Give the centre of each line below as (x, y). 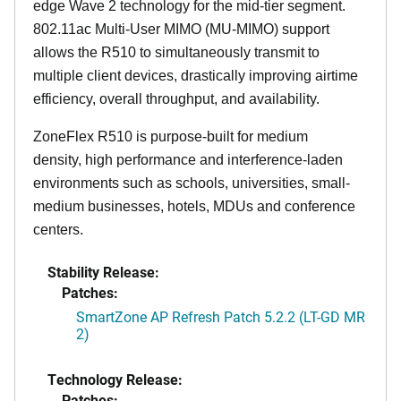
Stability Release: (103, 271)
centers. (58, 229)
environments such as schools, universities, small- (192, 183)
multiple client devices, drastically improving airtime (196, 75)
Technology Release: (115, 379)
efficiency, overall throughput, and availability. (176, 98)
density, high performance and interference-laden (188, 159)
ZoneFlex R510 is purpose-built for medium (171, 136)
